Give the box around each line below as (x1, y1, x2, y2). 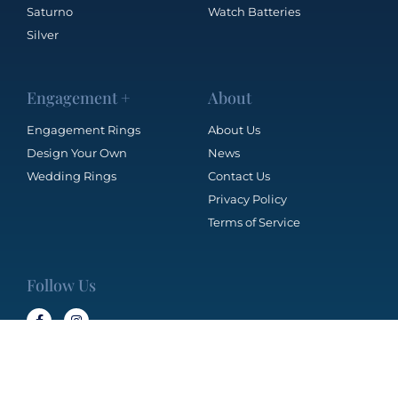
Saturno (27, 4, 73, 20)
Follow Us (27, 275, 96, 297)
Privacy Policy (208, 192, 287, 207)
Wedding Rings (27, 169, 116, 184)
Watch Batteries (208, 4, 300, 20)
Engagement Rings (27, 123, 140, 138)
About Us (208, 123, 260, 138)
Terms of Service (208, 215, 300, 230)
